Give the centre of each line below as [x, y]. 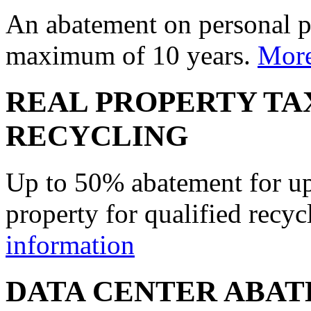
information [70, 244]
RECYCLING [97, 135]
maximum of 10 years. [132, 55]
